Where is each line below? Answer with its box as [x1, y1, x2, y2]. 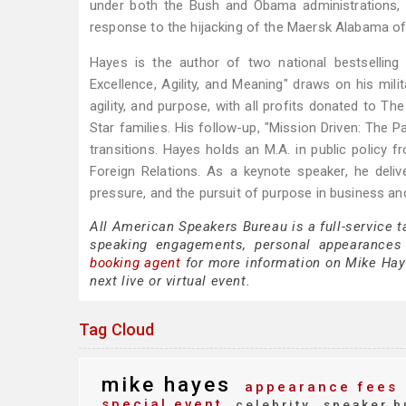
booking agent [90, 255, 181, 271]
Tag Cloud [79, 320, 155, 339]
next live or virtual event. [90, 273, 251, 289]
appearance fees [238, 379, 398, 395]
